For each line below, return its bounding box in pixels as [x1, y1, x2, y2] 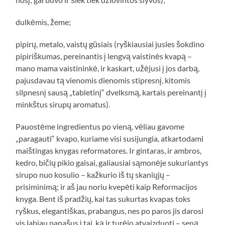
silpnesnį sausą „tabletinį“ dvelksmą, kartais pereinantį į [16, 87, 207, 97]
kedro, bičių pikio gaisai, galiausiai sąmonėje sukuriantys [16, 158, 209, 168]
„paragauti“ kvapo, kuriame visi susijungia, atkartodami [16, 134, 204, 144]
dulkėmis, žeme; [16, 17, 71, 27]
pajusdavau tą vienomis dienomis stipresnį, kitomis [16, 75, 191, 85]
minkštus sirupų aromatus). [16, 99, 110, 109]
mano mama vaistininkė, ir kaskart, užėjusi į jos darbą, [16, 63, 200, 73]
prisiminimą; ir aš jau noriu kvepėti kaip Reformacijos [16, 182, 198, 192]
